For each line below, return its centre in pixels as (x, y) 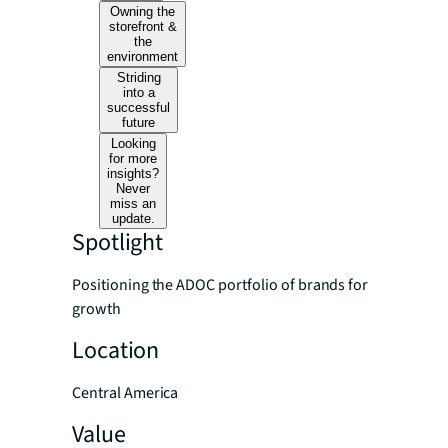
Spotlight (118, 243)
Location (116, 351)
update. (133, 219)
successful (139, 108)
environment (143, 57)
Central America (125, 393)
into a (138, 93)
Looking (133, 144)
